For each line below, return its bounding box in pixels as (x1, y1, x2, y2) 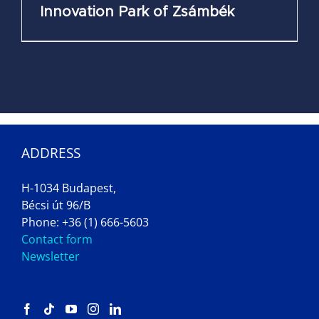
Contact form (21, 231, 93, 248)
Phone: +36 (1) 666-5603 (21, 214, 149, 231)
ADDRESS (21, 144, 80, 163)
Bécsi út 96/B (21, 197, 90, 214)
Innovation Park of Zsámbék (39, 5, 234, 20)
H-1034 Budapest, (21, 180, 116, 197)
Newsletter (21, 249, 80, 265)
